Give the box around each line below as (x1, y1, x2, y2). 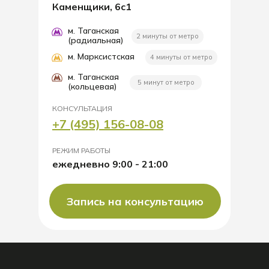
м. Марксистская (68, 51, 134, 62)
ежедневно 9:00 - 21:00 (52, 158, 168, 170)
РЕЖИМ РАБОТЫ (52, 146, 110, 155)
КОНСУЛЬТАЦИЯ (52, 104, 112, 113)
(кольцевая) (68, 81, 116, 92)
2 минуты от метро (136, 32, 199, 40)
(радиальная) (68, 35, 123, 46)
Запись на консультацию (67, 194, 204, 208)
